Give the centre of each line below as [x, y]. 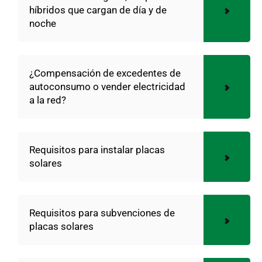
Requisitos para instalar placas [97, 149]
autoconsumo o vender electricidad [107, 86]
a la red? [48, 100]
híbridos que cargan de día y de [98, 10]
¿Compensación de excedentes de [105, 73]
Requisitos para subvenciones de [102, 213]
